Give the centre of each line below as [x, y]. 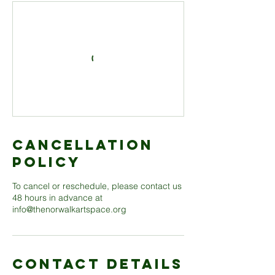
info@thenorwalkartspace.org [69, 209]
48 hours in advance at [57, 198]
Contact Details [98, 264]
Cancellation [83, 145]
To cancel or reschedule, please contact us [97, 186]
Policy [47, 162]
